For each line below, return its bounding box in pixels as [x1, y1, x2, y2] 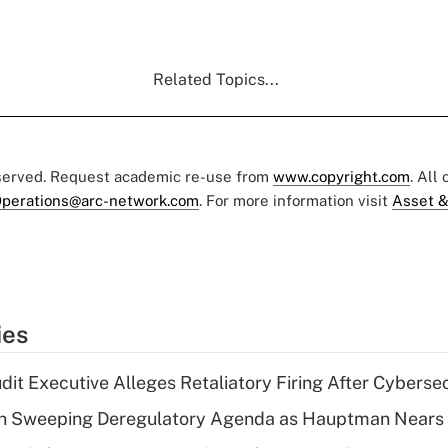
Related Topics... [153, 69, 279, 89]
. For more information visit [199, 191, 392, 209]
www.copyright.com [273, 167, 410, 185]
